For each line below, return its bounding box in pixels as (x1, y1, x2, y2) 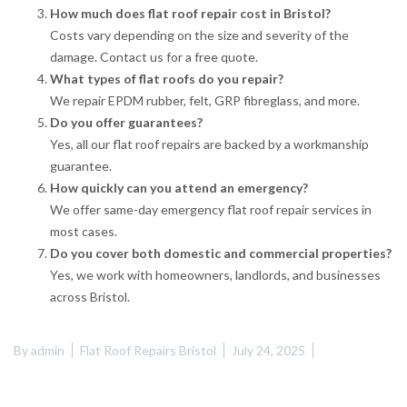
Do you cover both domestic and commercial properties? (50, 244, 392, 261)
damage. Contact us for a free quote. (50, 48, 258, 65)
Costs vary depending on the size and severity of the (50, 26, 349, 43)
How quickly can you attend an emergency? (50, 179, 308, 195)
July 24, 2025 (232, 342, 305, 358)
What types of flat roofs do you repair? (50, 70, 283, 86)
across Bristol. (50, 288, 130, 304)
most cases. (50, 223, 117, 239)
